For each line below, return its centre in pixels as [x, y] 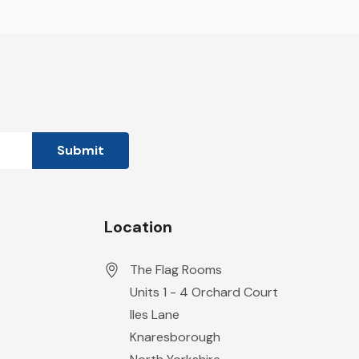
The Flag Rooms [175, 270]
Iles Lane [154, 315]
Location [138, 227]
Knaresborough [175, 337]
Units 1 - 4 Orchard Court [204, 292]
